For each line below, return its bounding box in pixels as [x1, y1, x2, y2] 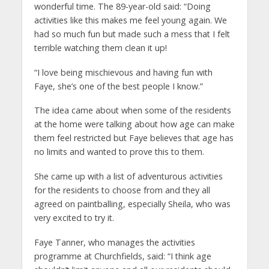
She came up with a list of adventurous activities [34, 171, 223, 183]
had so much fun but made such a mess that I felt [34, 28, 230, 40]
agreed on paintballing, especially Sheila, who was [34, 198, 231, 210]
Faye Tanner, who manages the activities [34, 237, 195, 249]
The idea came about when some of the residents [34, 104, 231, 116]
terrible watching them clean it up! [34, 41, 167, 53]
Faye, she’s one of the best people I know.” [34, 80, 203, 92]
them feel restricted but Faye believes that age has [34, 132, 234, 144]
